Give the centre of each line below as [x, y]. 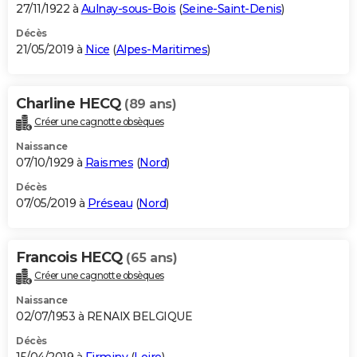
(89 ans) [150, 104]
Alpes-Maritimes [161, 50]
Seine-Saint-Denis [231, 9]
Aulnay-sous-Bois [128, 9]
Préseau [110, 204]
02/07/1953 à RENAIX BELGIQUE [104, 317]
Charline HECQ [70, 104]
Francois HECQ [71, 258]
